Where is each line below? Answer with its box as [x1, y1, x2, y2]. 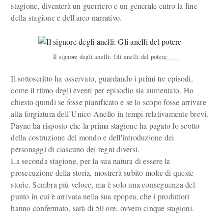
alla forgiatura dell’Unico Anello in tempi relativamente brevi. [11, 109, 209, 119]
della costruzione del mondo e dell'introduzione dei [11, 132, 174, 142]
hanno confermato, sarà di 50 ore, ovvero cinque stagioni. [11, 203, 194, 213]
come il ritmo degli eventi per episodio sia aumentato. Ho [11, 85, 194, 95]
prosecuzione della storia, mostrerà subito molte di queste [11, 167, 194, 178]
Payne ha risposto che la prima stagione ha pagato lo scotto [11, 120, 200, 131]
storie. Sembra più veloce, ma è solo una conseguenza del [11, 179, 195, 190]
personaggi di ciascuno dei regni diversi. [11, 144, 142, 154]
